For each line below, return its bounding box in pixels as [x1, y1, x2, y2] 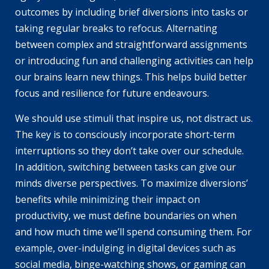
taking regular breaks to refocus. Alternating [15, 21, 217, 35]
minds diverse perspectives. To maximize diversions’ [15, 176, 248, 190]
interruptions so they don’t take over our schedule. [15, 144, 244, 157]
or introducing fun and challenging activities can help [15, 53, 253, 67]
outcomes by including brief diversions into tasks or [15, 5, 248, 19]
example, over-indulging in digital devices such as [15, 241, 236, 255]
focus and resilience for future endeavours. [15, 86, 209, 100]
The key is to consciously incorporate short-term [15, 127, 235, 141]
